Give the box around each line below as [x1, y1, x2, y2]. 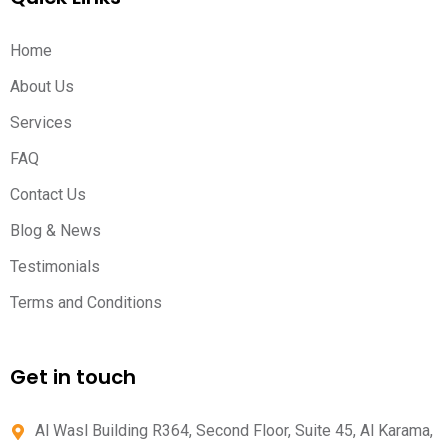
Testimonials [10, 256, 100, 276]
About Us [10, 76, 74, 96]
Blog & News [10, 220, 101, 240]
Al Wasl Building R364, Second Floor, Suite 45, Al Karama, [35, 420, 433, 440]
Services [10, 112, 72, 132]
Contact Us [10, 184, 86, 204]
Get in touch [10, 362, 136, 391]
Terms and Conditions [10, 292, 162, 312]
